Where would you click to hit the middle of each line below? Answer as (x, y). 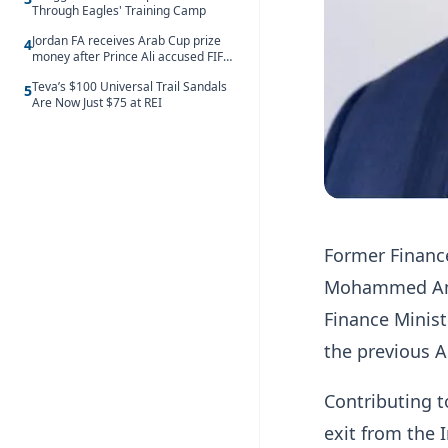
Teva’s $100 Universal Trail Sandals (129, 86)
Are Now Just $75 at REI (97, 102)
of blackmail (65, 72)
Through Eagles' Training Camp (119, 10)
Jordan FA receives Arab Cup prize (126, 40)
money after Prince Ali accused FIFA (131, 56)
